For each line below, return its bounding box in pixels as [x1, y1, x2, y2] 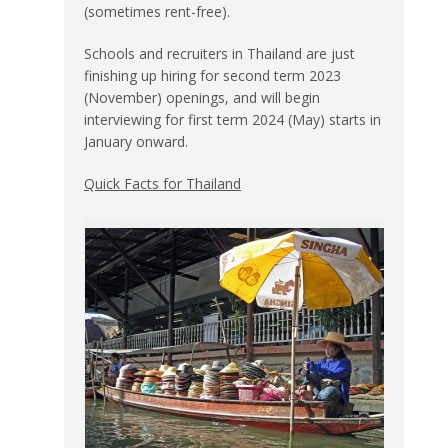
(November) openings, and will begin [84, 87, 320, 107]
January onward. [84, 131, 188, 151]
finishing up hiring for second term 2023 [84, 65, 341, 85]
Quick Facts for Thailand [84, 173, 241, 193]
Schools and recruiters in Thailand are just [84, 43, 355, 63]
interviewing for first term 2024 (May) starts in [84, 109, 381, 129]
